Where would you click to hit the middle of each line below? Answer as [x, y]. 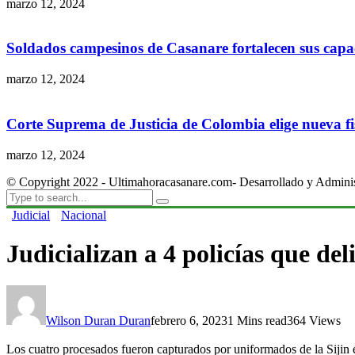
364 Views [314, 321]
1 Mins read [257, 321]
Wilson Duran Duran [98, 321]
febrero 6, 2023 [189, 321]
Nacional [84, 215]
